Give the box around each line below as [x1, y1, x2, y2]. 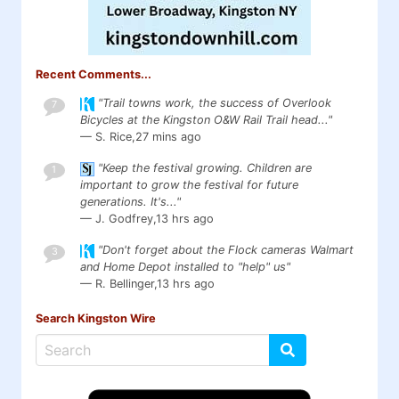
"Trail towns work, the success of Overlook [97, 96, 331, 110]
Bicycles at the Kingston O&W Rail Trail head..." [79, 113, 332, 127]
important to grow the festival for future [79, 178, 298, 192]
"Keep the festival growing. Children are [97, 161, 312, 175]
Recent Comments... [36, 68, 151, 82]
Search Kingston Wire [36, 312, 156, 326]
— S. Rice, [79, 130, 135, 144]
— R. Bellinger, [79, 277, 157, 291]
